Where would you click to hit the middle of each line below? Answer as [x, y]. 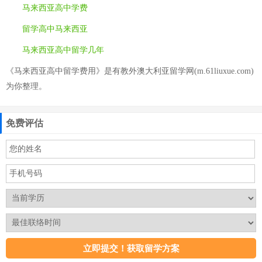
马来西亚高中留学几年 [63, 50]
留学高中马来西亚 [55, 29]
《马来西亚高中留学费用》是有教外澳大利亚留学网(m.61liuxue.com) [130, 71]
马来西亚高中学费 [55, 8]
